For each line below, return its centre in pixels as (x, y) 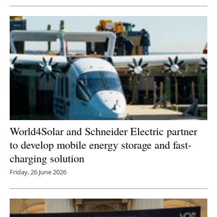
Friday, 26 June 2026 (38, 172)
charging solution (47, 158)
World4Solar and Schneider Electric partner (103, 131)
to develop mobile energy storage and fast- (101, 144)
